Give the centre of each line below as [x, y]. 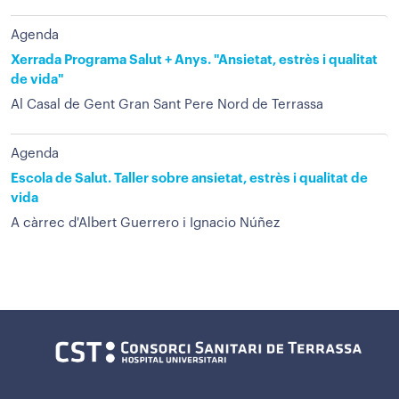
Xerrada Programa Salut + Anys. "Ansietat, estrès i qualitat [194, 60]
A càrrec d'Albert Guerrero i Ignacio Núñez [145, 223]
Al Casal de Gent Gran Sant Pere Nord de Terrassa [167, 105]
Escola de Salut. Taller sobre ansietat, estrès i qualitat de [189, 179]
